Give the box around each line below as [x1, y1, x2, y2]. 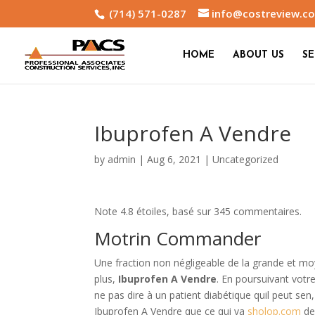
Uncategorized [212, 153, 279, 166]
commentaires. [231, 205, 302, 218]
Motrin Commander [94, 226, 262, 251]
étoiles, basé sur [134, 205, 214, 218]
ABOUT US [233, 49, 284, 60]
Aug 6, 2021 [147, 153, 202, 166]
